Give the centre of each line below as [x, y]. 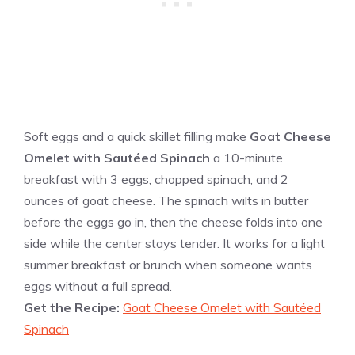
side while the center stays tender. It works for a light [174, 243]
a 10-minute [246, 157]
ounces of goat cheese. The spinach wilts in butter [166, 200]
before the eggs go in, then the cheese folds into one [173, 221]
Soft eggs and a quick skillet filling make [137, 136]
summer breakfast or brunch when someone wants [168, 264]
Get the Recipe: [73, 307]
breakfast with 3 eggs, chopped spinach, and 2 [156, 179]
